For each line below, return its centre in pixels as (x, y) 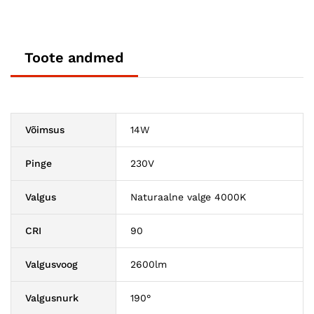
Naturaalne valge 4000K (188, 197)
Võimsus (45, 130)
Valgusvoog (52, 265)
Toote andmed (74, 58)
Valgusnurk (52, 298)
